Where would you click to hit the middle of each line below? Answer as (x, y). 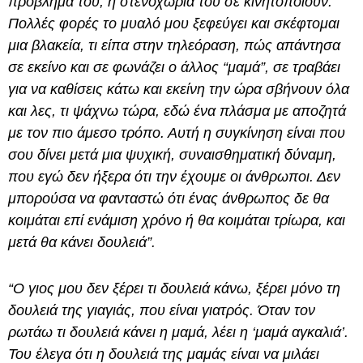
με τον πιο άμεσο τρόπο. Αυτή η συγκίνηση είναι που (177, 133)
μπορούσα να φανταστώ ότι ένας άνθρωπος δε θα (169, 199)
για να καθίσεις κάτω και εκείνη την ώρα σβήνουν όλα (179, 90)
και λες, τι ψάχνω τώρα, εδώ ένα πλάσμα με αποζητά (177, 111)
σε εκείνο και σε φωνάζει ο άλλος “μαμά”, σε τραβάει (174, 68)
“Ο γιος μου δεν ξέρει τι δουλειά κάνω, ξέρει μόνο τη (174, 289)
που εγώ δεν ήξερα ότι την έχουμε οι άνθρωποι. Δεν (174, 177)
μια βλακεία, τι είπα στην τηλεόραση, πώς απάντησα (174, 46)
